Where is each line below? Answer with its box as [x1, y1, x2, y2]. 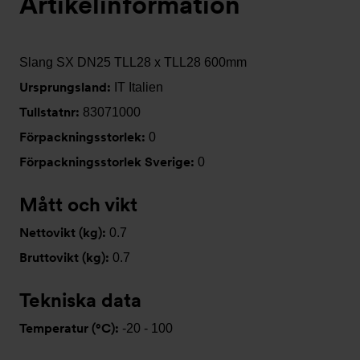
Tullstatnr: [19, 104, 83, 120]
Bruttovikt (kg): [19, 250, 112, 265]
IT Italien [114, 80, 163, 94]
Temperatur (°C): [19, 321, 122, 336]
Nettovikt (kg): [19, 225, 109, 240]
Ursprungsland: [19, 80, 114, 95]
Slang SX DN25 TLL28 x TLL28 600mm [19, 55, 247, 69]
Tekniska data [19, 288, 141, 312]
